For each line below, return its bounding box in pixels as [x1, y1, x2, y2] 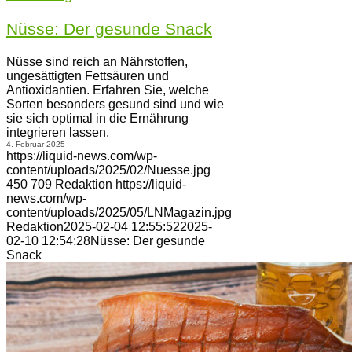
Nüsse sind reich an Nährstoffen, [6, 55, 188, 68]
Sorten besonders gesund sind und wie [6, 97, 224, 111]
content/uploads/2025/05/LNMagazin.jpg [6, 206, 232, 219]
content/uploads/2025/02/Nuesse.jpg [6, 163, 211, 177]
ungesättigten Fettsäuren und [6, 69, 169, 82]
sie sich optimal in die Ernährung [6, 112, 189, 125]
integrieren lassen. [6, 126, 109, 139]
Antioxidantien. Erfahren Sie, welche [6, 83, 209, 97]
